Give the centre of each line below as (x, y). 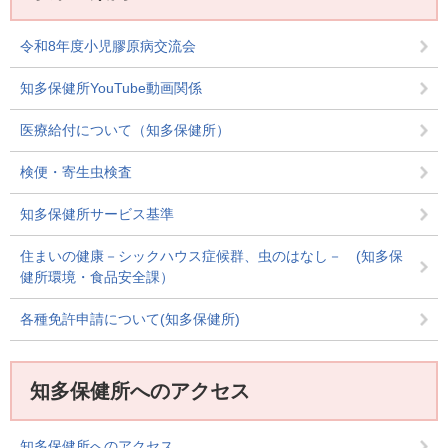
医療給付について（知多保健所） (125, 130)
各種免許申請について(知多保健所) (130, 319)
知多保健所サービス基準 (97, 214)
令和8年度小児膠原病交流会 (108, 46)
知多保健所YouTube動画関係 (111, 88)
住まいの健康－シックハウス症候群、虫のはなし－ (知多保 (211, 256)
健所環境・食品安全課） (97, 277)
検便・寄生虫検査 (76, 172)
